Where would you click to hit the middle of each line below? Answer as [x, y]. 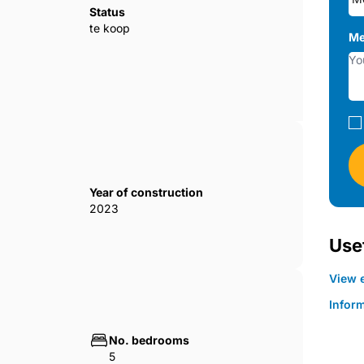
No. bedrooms [149, 340]
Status [108, 12]
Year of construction [147, 193]
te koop [110, 28]
